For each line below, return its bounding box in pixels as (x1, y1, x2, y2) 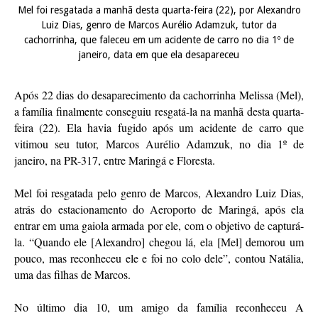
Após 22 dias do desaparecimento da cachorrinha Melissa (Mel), (14, 87, 304, 102)
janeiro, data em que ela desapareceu (79, 48, 239, 60)
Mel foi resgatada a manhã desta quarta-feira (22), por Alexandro (17, 4, 301, 16)
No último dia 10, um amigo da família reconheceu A (14, 299, 304, 314)
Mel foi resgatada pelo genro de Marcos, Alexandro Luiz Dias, (14, 185, 304, 200)
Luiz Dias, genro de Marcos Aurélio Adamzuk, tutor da (41, 18, 277, 31)
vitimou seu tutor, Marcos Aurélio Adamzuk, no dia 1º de (14, 136, 304, 151)
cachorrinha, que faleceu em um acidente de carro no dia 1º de (24, 33, 294, 45)
